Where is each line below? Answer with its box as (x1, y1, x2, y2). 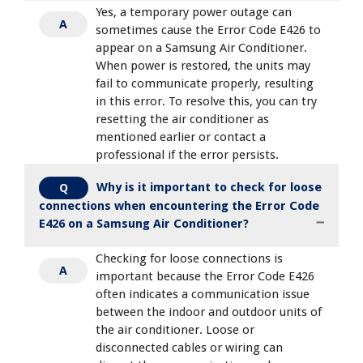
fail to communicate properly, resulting (96, 75, 314, 91)
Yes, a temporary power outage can (96, 4, 292, 19)
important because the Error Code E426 (96, 268, 314, 284)
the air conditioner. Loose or (96, 322, 254, 337)
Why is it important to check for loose (96, 179, 322, 194)
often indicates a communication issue (96, 286, 310, 301)
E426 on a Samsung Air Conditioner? (39, 216, 249, 231)
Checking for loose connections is (96, 250, 283, 266)
